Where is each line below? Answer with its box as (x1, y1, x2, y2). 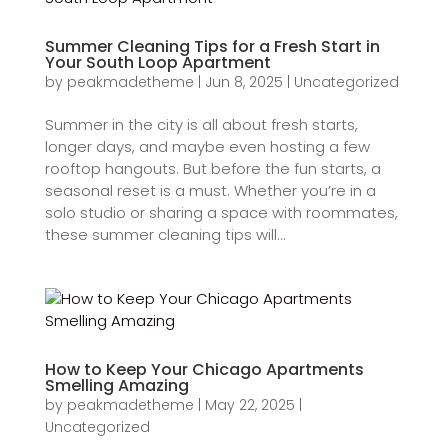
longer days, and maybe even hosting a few (44, 135, 370, 157)
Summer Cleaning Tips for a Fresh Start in (44, 34, 380, 58)
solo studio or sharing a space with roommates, (44, 201, 398, 223)
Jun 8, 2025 (204, 71, 283, 92)
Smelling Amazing (44, 373, 189, 397)
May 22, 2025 (204, 394, 295, 415)
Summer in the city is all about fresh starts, (44, 113, 358, 135)
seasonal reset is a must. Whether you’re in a (44, 179, 376, 201)
